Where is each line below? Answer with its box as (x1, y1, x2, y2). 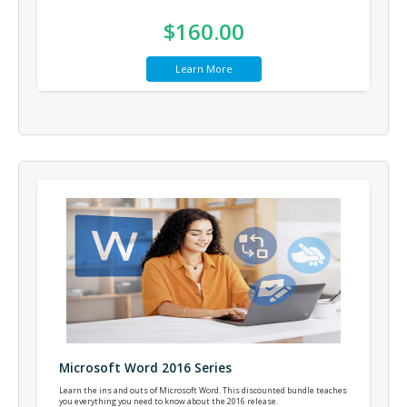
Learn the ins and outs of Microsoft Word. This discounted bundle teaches (59, 384, 347, 396)
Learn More (174, 61, 233, 75)
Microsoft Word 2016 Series (59, 359, 232, 376)
